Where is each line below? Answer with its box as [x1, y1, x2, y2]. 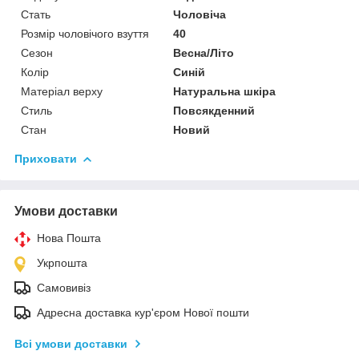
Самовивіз [37, 280, 91, 294]
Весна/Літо [173, 46, 235, 59]
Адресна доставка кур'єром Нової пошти [37, 305, 249, 319]
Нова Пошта [37, 231, 101, 244]
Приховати [14, 151, 77, 165]
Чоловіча [173, 7, 227, 21]
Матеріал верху [21, 84, 103, 98]
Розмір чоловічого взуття [21, 26, 149, 40]
